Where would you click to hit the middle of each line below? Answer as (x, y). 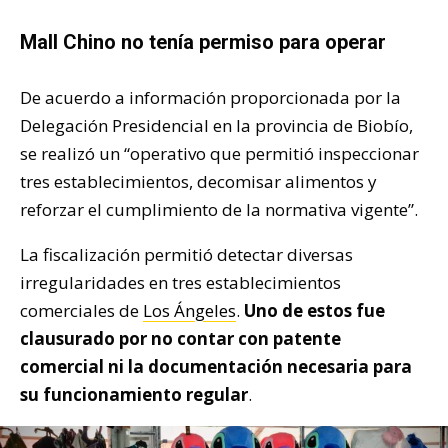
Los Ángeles (189, 310)
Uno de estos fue (314, 310)
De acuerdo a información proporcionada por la (210, 97)
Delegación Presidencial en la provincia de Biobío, (216, 125)
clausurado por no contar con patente (180, 338)
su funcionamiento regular (134, 394)
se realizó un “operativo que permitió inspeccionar (219, 153)
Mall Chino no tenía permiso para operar (203, 41)
